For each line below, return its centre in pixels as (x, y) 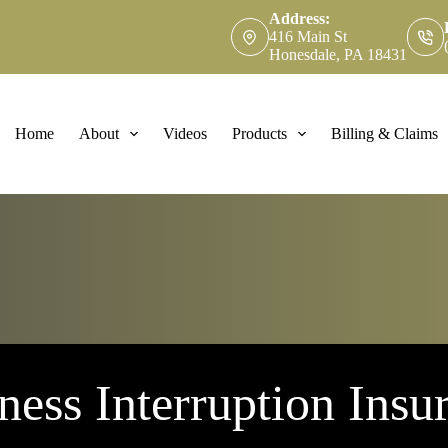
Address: (299, 18)
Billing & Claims (384, 133)
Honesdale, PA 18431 (337, 54)
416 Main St (307, 36)
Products (259, 133)
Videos (184, 133)
